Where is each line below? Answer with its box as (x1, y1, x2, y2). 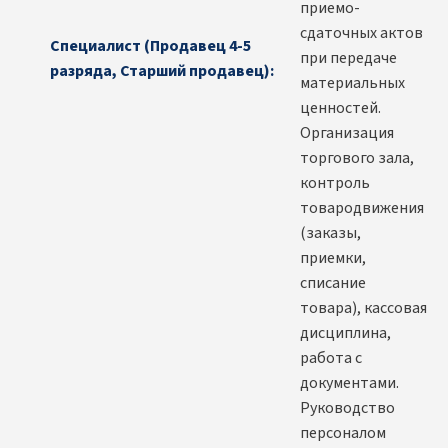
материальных (300, 72, 405, 95)
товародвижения (300, 197, 424, 220)
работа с (300, 347, 362, 370)
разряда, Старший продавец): (50, 59, 274, 82)
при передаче (300, 47, 397, 70)
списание (300, 272, 366, 295)
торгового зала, (300, 147, 414, 170)
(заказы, (300, 222, 361, 245)
